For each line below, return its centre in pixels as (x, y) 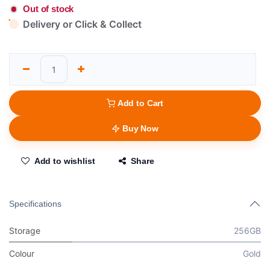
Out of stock (49, 9)
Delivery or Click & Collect (83, 24)
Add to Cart (140, 103)
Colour (22, 253)
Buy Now (140, 128)
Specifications (35, 203)
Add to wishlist (64, 161)
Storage (25, 230)
